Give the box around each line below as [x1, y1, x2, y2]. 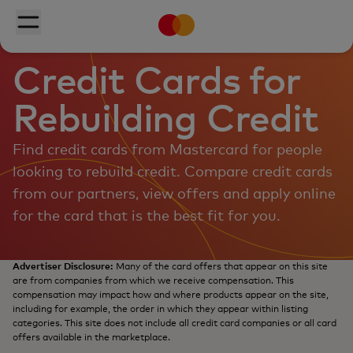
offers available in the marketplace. [13, 333, 170, 343]
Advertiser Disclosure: [13, 262, 113, 272]
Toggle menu [28, 37, 106, 50]
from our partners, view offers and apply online [13, 188, 336, 202]
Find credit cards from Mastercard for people [13, 143, 322, 158]
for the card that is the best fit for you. [13, 210, 281, 224]
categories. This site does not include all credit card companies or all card [13, 319, 336, 329]
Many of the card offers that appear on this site [116, 262, 328, 272]
